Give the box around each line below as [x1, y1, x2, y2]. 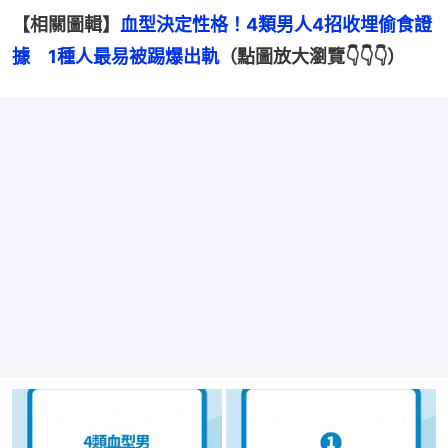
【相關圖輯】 [12, 14, 120, 36]
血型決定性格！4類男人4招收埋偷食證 [120, 14, 432, 36]
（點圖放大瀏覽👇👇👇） [219, 46, 405, 68]
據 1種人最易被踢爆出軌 [12, 46, 219, 68]
